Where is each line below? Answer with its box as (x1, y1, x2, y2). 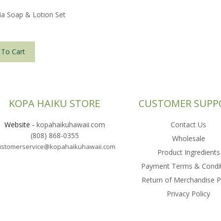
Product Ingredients (157, 147, 220, 157)
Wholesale (172, 134, 205, 144)
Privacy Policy (167, 189, 211, 199)
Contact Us (171, 120, 207, 130)
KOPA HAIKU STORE (9, 97, 101, 110)
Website (4, 120, 30, 130)
